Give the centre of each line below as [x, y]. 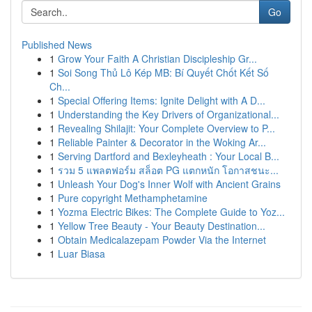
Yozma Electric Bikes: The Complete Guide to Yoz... [171, 212]
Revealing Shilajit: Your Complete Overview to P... [166, 128]
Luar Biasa [81, 253]
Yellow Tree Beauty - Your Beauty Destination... [162, 226]
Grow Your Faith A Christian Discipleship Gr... [157, 58]
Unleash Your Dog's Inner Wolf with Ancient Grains [169, 184]
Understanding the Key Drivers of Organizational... [169, 114]
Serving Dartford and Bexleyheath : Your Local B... [169, 156]
